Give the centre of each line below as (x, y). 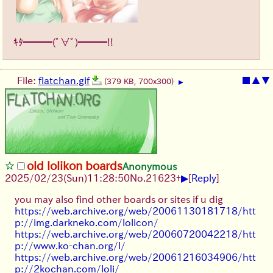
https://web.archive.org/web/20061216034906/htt (135, 257)
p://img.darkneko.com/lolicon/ (87, 223)
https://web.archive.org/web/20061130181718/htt (135, 211)
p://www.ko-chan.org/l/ (70, 246)
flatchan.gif (64, 81)
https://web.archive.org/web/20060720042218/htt (135, 234)
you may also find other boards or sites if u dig (119, 200)
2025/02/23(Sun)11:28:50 (67, 178)
